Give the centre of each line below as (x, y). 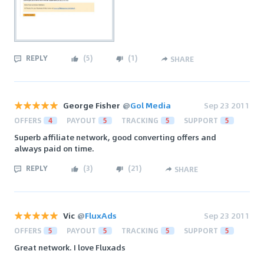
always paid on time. (54, 148)
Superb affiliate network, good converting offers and (115, 137)
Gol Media (151, 105)
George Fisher (92, 105)
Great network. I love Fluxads (70, 247)
